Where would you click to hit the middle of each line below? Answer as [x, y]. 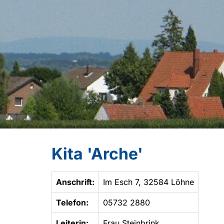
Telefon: [72, 202]
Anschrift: [75, 182]
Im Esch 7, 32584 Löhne [148, 182]
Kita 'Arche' [97, 153]
